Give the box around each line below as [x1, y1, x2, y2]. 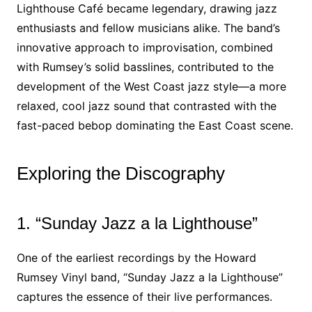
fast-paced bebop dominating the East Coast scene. [16, 118, 293, 132]
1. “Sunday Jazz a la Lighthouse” [16, 214, 258, 233]
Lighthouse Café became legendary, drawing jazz [16, 1, 277, 15]
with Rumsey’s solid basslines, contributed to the [16, 60, 274, 74]
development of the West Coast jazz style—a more [16, 79, 286, 93]
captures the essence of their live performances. [16, 290, 272, 304]
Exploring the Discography [16, 163, 225, 184]
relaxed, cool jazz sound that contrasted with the [16, 99, 276, 113]
